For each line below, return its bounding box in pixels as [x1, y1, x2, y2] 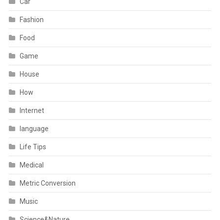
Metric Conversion [19, 179, 76, 187]
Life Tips [19, 143, 46, 151]
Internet [19, 107, 44, 114]
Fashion [19, 16, 44, 24]
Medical [19, 161, 44, 169]
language [19, 125, 49, 133]
